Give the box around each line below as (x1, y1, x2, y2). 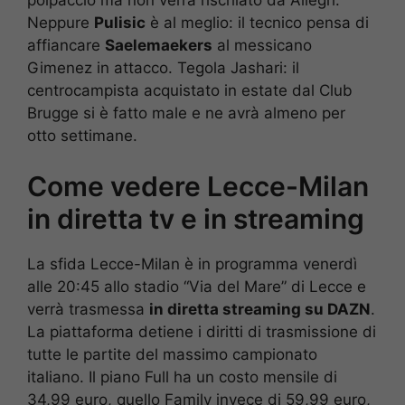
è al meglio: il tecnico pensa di (146, 13, 369, 32)
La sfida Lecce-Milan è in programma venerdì (27, 255, 357, 274)
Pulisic (94, 13, 146, 32)
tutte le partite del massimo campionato (27, 345, 317, 364)
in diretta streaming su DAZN (149, 300, 371, 319)
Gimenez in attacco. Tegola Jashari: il (27, 58, 299, 77)
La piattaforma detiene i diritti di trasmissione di (27, 323, 376, 342)
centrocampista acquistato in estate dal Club (27, 80, 353, 99)
